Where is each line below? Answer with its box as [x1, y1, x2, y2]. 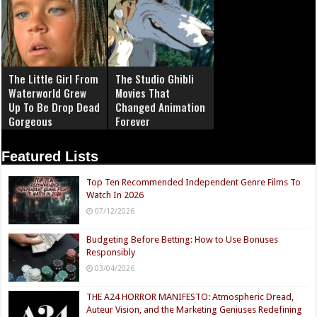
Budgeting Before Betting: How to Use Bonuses [86, 234, 279, 246]
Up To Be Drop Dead [8, 99, 100, 115]
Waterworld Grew [8, 85, 87, 101]
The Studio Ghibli [115, 71, 195, 87]
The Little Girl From [8, 71, 99, 87]
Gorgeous [8, 113, 53, 129]
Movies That [115, 85, 171, 101]
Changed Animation [115, 99, 206, 115]
